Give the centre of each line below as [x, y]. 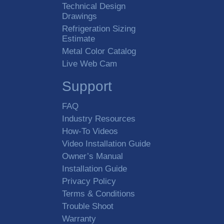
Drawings [79, 16]
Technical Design [94, 6]
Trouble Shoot [88, 206]
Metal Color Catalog [99, 51]
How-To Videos [90, 131]
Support [87, 86]
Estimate [78, 39]
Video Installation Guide [106, 144]
